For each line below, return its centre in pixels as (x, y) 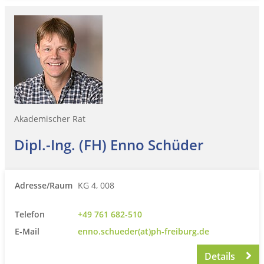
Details (221, 256)
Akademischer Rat (50, 118)
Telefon (30, 214)
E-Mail (27, 231)
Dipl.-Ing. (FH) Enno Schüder (109, 144)
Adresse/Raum (44, 185)
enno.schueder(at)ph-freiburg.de (143, 231)
